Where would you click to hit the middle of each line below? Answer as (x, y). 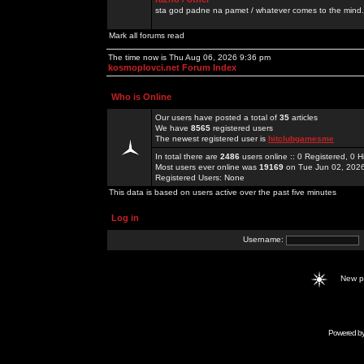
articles (303, 117)
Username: (264, 240)
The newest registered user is (212, 139)
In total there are (188, 156)
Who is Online (141, 97)
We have (173, 128)
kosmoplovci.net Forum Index (172, 67)
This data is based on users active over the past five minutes (223, 192)
